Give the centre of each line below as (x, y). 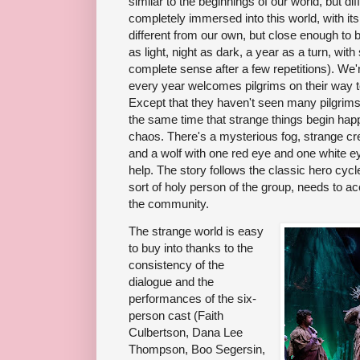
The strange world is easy (196, 231)
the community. (169, 204)
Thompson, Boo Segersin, (197, 350)
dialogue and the (171, 282)
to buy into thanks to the (191, 248)
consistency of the (176, 265)
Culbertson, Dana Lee (186, 333)
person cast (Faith (176, 316)
